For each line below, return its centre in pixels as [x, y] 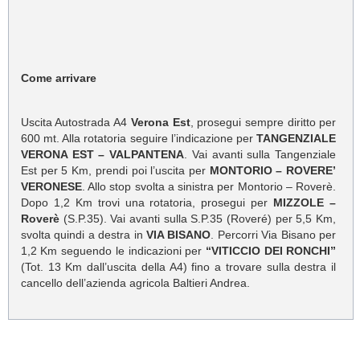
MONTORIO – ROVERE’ [273, 171]
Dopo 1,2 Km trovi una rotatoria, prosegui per [147, 203]
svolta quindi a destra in [84, 235]
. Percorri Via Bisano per [274, 235]
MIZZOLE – [305, 203]
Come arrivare [58, 78]
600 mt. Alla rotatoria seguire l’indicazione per [139, 139]
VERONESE [51, 187]
